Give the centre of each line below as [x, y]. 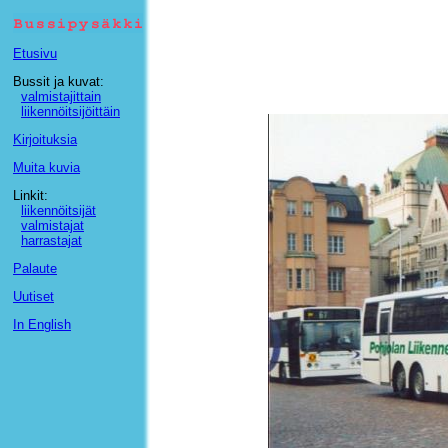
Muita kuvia [46, 167]
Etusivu [35, 53]
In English [42, 324]
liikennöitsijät [58, 210]
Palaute [35, 268]
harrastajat [51, 240]
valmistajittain [61, 96]
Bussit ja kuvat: [58, 81]
